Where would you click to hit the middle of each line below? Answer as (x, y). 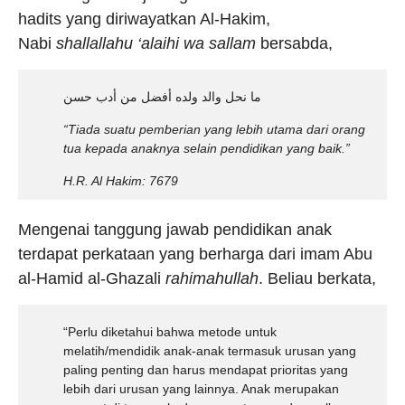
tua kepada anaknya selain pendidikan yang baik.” (207, 148)
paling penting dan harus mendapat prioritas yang (206, 370)
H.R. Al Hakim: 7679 (121, 181)
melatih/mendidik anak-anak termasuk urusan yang (210, 351)
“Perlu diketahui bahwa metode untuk (170, 332)
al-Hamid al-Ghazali (92, 278)
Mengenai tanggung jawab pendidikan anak (175, 230)
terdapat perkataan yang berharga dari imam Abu (195, 254)
